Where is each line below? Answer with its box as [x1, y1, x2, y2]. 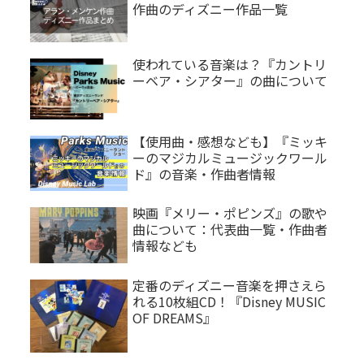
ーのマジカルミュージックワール [132, 147, 327, 167]
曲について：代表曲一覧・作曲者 [132, 219, 327, 239]
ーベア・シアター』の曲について [132, 70, 327, 90]
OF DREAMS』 [132, 308, 216, 328]
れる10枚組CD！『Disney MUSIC [132, 292, 326, 312]
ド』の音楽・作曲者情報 [132, 163, 275, 184]
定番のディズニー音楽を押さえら [132, 275, 327, 296]
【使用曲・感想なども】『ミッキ [132, 131, 327, 151]
